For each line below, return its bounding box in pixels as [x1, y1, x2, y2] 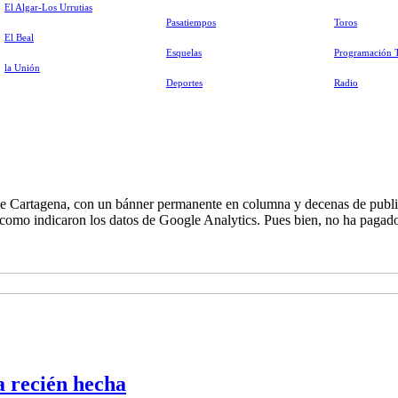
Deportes [166, 78, 203, 88]
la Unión [4, 63, 40, 73]
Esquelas [166, 48, 202, 58]
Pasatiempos [166, 18, 216, 28]
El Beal [4, 33, 34, 43]
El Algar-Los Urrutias [4, 3, 92, 12]
